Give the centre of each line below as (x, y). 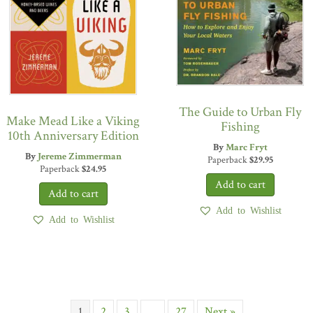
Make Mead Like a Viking (73, 121)
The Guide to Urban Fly (240, 112)
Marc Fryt (246, 147)
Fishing (240, 126)
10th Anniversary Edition (73, 136)
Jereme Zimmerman (79, 156)
